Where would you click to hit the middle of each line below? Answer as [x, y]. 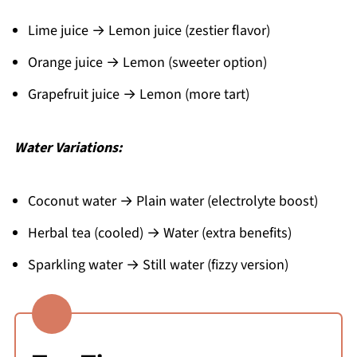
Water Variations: [68, 147]
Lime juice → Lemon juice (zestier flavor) [149, 30]
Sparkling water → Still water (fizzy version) [158, 265]
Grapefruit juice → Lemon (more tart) [138, 94]
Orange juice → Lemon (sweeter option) [147, 62]
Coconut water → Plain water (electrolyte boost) [173, 201]
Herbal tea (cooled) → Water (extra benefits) [159, 233]
